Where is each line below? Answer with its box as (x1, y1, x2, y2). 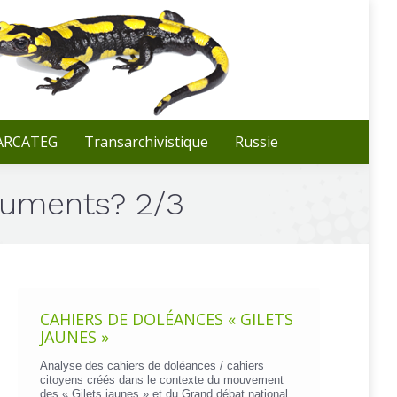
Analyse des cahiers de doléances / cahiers (40, 359, 264, 372)
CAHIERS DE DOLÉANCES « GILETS (40, 308, 293, 330)
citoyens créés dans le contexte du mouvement (40, 373, 284, 386)
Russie (235, 132, 278, 152)
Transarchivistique (84, 132, 208, 152)
